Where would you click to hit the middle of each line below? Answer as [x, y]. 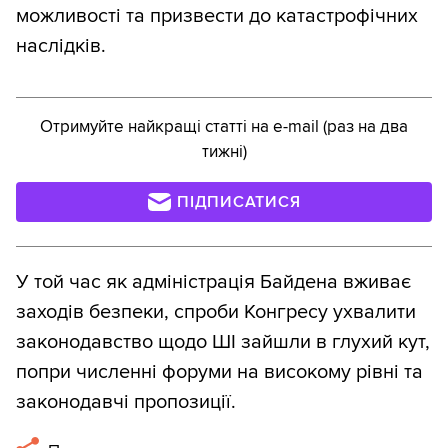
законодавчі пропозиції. [126, 402]
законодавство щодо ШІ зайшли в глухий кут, [223, 342]
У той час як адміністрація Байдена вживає [213, 282]
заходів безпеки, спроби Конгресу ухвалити [216, 312]
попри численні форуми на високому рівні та [219, 372]
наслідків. [61, 46]
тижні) [224, 152]
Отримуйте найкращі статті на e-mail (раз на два [224, 127]
